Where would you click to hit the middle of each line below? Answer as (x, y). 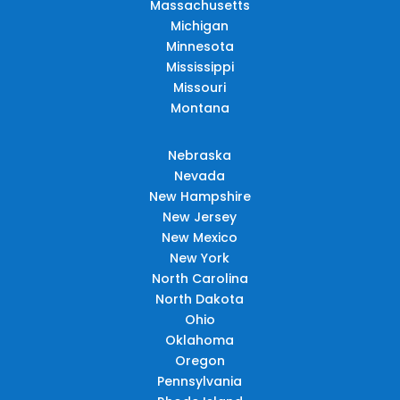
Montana (200, 108)
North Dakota (200, 299)
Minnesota (200, 46)
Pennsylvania (200, 381)
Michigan (200, 25)
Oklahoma (200, 340)
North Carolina (200, 278)
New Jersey (200, 217)
